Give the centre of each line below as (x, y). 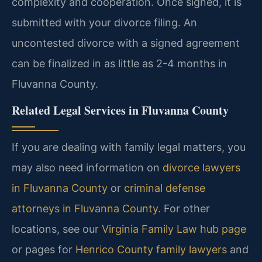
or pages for (44, 249)
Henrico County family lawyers (151, 249)
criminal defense (165, 188)
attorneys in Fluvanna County (85, 208)
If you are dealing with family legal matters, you (129, 147)
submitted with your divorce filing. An (104, 22)
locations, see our (57, 229)
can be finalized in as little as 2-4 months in (119, 63)
